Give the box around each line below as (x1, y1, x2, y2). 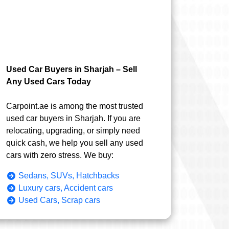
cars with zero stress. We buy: (6, 150, 114, 159)
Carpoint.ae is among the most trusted (6, 101, 144, 110)
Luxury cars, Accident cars (18, 183, 113, 192)
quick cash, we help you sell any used (6, 138, 144, 147)
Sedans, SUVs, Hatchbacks (18, 171, 120, 180)
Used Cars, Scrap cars (18, 195, 101, 204)
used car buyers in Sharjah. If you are (6, 113, 141, 123)
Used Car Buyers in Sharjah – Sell (6, 64, 138, 74)
